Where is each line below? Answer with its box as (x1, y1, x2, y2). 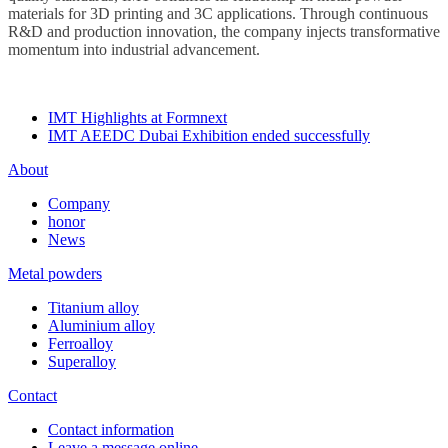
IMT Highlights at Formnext (48, 109, 227, 127)
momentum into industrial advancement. (8, 41, 260, 59)
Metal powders (8, 265, 102, 283)
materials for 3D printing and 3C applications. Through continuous (8, 5, 428, 23)
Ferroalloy (48, 335, 113, 353)
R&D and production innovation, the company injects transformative (8, 23, 440, 41)
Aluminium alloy (48, 317, 155, 335)
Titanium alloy (48, 299, 139, 317)
